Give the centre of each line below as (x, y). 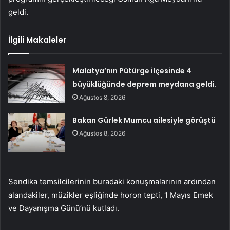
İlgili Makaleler (37, 40)
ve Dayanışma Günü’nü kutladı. (64, 208)
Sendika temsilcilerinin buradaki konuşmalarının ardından (112, 182)
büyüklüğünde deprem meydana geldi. (145, 84)
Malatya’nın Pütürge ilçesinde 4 (132, 71)
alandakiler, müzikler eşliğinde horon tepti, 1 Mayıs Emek (111, 195)
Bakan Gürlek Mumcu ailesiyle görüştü (144, 120)
